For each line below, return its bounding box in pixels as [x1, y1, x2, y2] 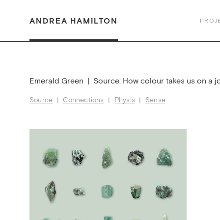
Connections [63, 95, 104, 104]
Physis [114, 95, 135, 104]
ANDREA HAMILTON [29, 16, 118, 26]
